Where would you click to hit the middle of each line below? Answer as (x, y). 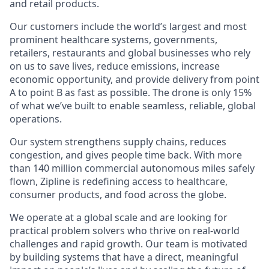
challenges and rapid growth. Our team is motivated (128, 243)
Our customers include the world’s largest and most (128, 26)
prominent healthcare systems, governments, (113, 39)
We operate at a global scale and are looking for (119, 217)
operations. (36, 119)
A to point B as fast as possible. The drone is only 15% (131, 92)
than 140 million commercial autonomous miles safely (132, 168)
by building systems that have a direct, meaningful (124, 257)
